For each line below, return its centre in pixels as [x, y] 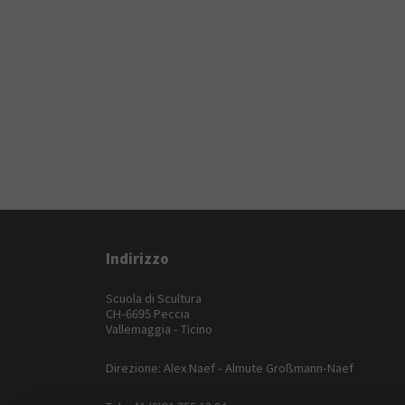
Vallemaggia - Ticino [159, 328]
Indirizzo [137, 258]
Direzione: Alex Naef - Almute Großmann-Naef [230, 367]
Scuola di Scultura [154, 297]
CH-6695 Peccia [148, 313]
